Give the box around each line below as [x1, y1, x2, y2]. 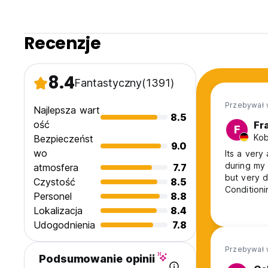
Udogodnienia [33, 219, 95, 232]
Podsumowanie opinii [39, 252, 156, 266]
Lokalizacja [33, 205, 83, 217]
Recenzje [24, 32, 101, 56]
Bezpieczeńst [33, 133, 93, 145]
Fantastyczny [74, 77, 142, 90]
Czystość [33, 176, 75, 188]
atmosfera [33, 162, 78, 174]
